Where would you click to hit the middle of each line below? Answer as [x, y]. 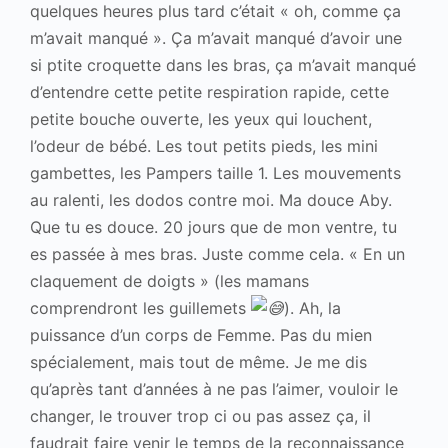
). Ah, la [312, 308]
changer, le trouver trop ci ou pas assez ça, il [200, 416]
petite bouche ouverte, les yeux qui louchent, [201, 119]
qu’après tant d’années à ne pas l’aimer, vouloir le [214, 389]
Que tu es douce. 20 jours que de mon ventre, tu [213, 227]
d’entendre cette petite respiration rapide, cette [209, 92]
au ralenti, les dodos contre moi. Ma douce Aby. [211, 200]
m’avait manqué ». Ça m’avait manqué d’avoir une [216, 38]
